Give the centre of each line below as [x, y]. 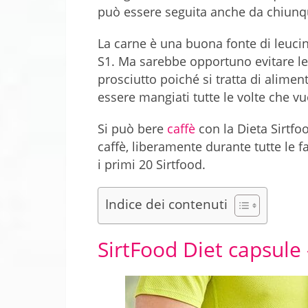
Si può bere [132, 128]
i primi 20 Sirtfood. [152, 164]
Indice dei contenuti [166, 203]
